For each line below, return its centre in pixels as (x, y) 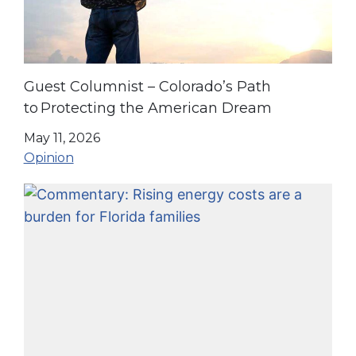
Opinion (48, 158)
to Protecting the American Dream (149, 108)
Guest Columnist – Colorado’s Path (147, 86)
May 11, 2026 (62, 138)
